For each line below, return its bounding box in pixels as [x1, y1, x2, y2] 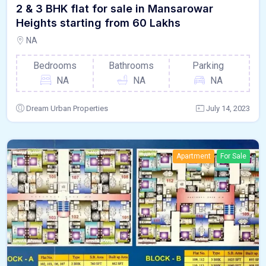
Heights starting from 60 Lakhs [16, 16, 180, 29]
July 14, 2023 [206, 103, 250, 113]
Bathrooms [109, 59, 154, 71]
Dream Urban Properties [26, 103, 108, 113]
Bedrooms [33, 59, 77, 71]
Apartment [176, 151, 211, 160]
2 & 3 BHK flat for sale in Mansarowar [16, 2, 213, 15]
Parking [192, 59, 224, 71]
